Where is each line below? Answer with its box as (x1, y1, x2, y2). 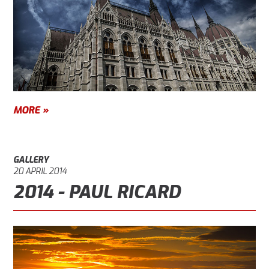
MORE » (13, 104, 49, 117)
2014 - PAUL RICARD (13, 180, 181, 205)
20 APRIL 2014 (13, 166, 67, 178)
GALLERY (13, 154, 49, 166)
